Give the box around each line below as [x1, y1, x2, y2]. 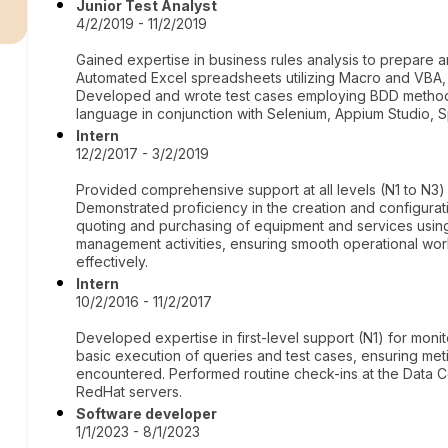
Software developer [76, 405, 218, 422]
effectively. [76, 253, 149, 270]
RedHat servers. [76, 383, 183, 400]
